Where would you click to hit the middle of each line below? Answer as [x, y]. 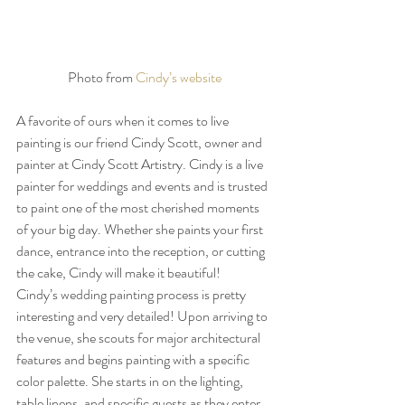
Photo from [102, 78]
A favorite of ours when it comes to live [124, 121]
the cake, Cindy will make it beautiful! [120, 273]
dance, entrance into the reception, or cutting [142, 251]
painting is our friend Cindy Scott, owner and [141, 143]
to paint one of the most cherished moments [139, 208]
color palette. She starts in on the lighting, [131, 381]
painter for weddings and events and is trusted [143, 186]
